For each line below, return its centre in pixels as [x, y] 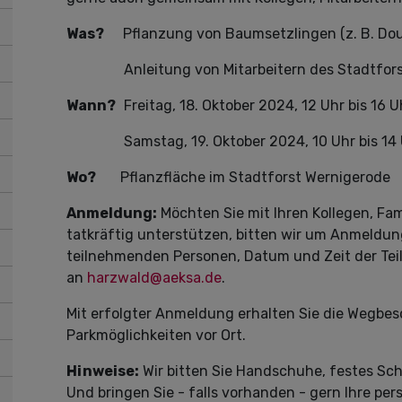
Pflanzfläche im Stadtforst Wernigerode [255, 177]
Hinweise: [103, 371]
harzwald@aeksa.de [154, 278]
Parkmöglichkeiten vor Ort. [156, 335]
